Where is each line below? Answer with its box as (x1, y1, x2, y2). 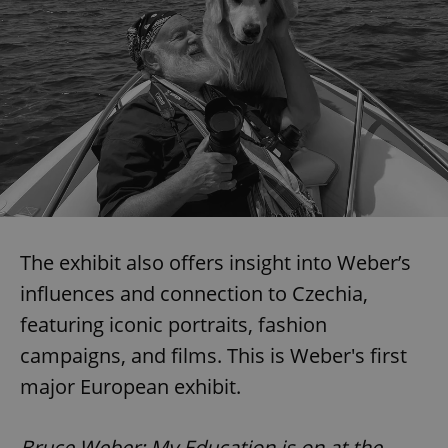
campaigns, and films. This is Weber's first (20, 342, 407, 370)
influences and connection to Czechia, (20, 280, 368, 308)
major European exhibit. (20, 373, 241, 401)
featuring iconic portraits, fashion (20, 311, 327, 339)
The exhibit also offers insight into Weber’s (20, 249, 411, 277)
